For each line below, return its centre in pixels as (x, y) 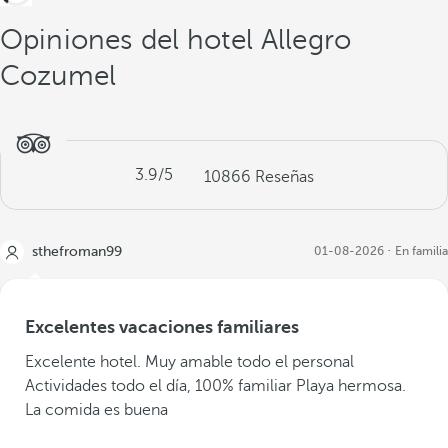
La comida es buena (96, 409)
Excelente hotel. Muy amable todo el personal (189, 361)
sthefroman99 (77, 251)
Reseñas (284, 176)
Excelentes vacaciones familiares (162, 326)
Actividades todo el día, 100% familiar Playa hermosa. (215, 385)
